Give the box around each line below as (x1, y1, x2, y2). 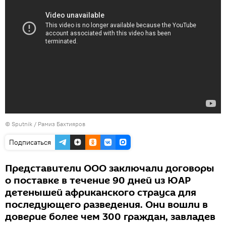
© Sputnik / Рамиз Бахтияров (5, 120, 85, 128)
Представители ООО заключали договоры (5, 161, 214, 176)
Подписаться (9, 138, 51, 147)
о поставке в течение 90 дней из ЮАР (5, 174, 191, 188)
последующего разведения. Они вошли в (5, 198, 208, 212)
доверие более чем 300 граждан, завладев (5, 210, 215, 224)
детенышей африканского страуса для (5, 186, 196, 200)
